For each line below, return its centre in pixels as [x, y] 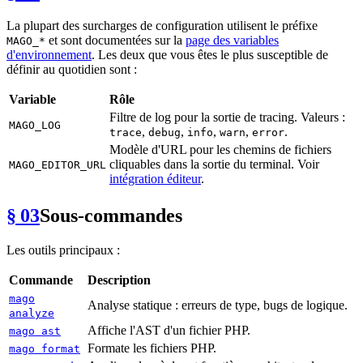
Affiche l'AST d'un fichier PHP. [169, 331]
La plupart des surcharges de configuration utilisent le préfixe [162, 26]
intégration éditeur [155, 179]
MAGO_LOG [35, 126]
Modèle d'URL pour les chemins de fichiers [220, 150]
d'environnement [49, 55]
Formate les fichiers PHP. [152, 348]
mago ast [35, 331]
